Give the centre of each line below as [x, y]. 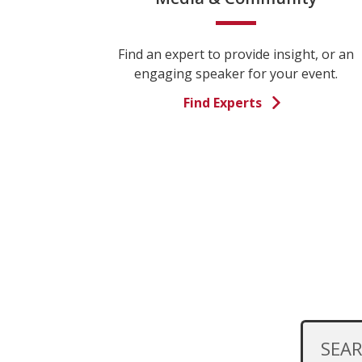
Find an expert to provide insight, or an [236, 54]
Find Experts [222, 102]
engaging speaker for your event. [236, 73]
